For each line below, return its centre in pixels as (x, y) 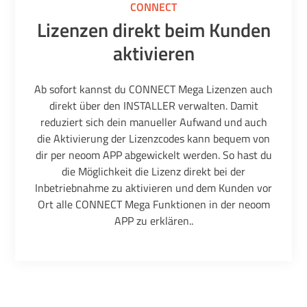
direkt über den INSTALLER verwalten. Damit (153, 105)
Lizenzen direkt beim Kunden (153, 30)
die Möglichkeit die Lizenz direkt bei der (153, 171)
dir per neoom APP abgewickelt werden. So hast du (153, 155)
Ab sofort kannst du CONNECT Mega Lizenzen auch (153, 89)
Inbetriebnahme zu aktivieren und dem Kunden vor (153, 187)
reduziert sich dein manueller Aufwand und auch (153, 122)
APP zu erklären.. (153, 220)
